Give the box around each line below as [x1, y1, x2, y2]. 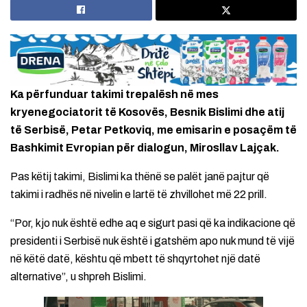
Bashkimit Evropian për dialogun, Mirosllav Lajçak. [10, 142, 280, 154]
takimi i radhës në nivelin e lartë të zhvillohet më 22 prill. [10, 188, 267, 201]
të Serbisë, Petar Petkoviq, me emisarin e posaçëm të [10, 124, 297, 136]
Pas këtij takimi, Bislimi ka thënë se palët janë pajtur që [10, 171, 269, 183]
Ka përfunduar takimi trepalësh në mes [10, 88, 219, 101]
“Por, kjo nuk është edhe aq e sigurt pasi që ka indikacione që [10, 217, 295, 230]
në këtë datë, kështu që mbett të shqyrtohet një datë [10, 253, 260, 265]
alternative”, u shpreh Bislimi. [10, 271, 147, 283]
